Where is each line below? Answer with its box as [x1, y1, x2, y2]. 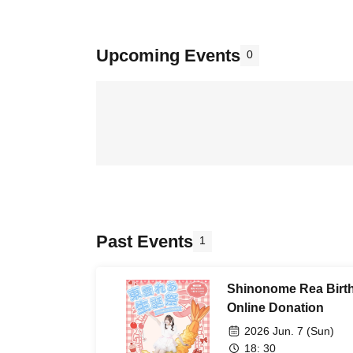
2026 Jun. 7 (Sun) [244, 325, 334, 337]
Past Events [96, 232, 193, 251]
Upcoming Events [96, 46, 240, 65]
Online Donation [227, 301, 324, 314]
